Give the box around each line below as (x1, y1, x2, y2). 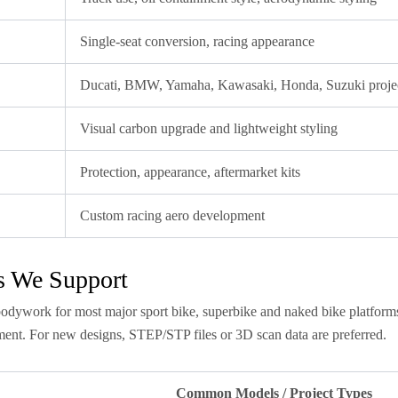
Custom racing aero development (80, 208, 265, 223)
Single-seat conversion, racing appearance (80, 34, 314, 49)
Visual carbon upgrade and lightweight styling (80, 121, 338, 136)
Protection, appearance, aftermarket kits (80, 164, 300, 179)
